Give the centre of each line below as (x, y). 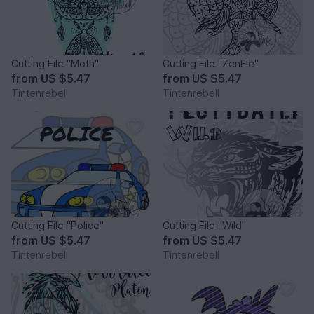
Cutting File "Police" (57, 225)
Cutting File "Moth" (55, 63)
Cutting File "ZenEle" (211, 63)
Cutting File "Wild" (204, 225)
